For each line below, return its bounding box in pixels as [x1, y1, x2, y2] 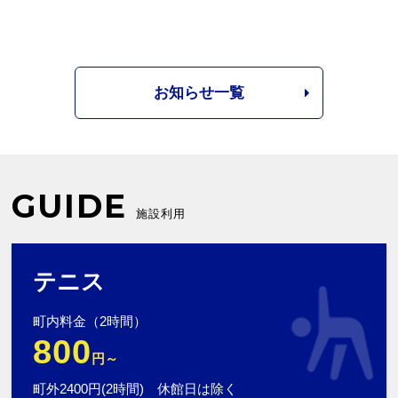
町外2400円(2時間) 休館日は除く [33, 380, 238, 396]
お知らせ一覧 [154, 84, 244, 101]
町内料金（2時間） [33, 313, 147, 329]
